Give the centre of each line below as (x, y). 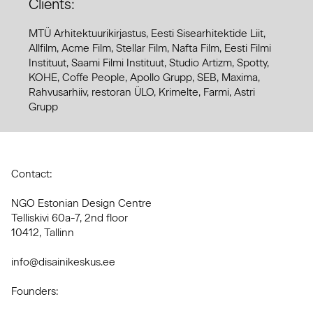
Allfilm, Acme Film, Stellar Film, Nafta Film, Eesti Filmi (150, 48)
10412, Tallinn (43, 232)
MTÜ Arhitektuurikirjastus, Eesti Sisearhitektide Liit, (147, 34)
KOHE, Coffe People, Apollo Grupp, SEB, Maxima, (145, 78)
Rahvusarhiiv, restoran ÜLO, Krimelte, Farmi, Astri (142, 92)
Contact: (32, 174)
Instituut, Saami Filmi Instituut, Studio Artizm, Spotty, (149, 63)
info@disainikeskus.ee (64, 262)
